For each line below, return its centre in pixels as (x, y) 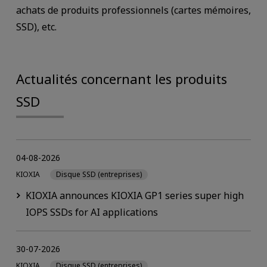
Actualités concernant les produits (121, 78)
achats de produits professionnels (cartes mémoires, (133, 10)
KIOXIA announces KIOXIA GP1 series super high (134, 195)
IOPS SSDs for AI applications (91, 212)
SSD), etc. (36, 27)
